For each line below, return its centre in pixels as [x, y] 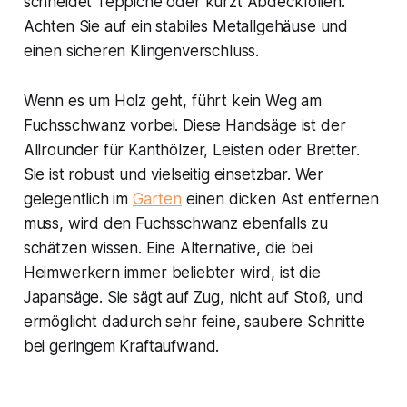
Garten [157, 199]
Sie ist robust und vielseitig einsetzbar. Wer [174, 175]
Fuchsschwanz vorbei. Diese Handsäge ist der [184, 126]
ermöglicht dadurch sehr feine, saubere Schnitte [194, 322]
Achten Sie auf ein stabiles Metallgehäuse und [186, 27]
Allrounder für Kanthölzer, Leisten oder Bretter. [191, 150]
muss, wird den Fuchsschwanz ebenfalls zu [175, 224]
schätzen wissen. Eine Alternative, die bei [168, 248]
